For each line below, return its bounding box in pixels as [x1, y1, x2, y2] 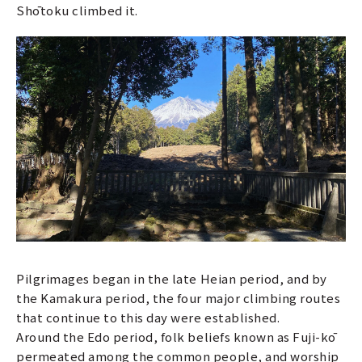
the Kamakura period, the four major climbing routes [16, 288, 341, 306]
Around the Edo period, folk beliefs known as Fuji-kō [16, 327, 336, 345]
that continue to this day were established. [16, 308, 280, 326]
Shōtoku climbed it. [16, 2, 138, 19]
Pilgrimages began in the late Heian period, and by [16, 269, 327, 287]
